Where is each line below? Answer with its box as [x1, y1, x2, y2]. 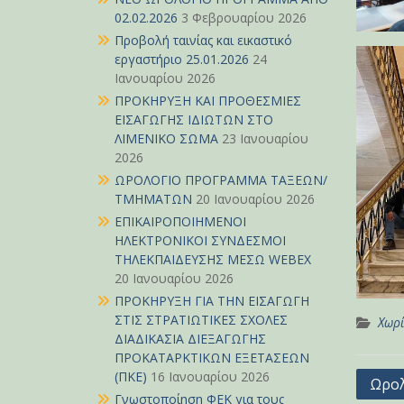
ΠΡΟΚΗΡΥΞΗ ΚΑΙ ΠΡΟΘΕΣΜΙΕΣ [115, 92, 301, 109]
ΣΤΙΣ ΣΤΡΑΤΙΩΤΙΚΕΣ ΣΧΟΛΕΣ [115, 311, 288, 328]
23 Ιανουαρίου [222, 130, 308, 147]
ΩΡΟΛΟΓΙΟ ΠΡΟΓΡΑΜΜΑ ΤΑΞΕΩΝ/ [115, 171, 327, 188]
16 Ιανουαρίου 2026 [151, 368, 270, 385]
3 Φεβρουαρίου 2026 [181, 9, 307, 26]
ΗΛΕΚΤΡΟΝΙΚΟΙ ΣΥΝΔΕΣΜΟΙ [115, 232, 286, 249]
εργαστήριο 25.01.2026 [115, 50, 249, 68]
